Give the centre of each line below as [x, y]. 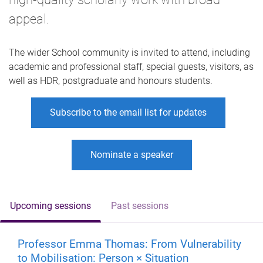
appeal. [29, 19]
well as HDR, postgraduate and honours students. [111, 80]
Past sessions [140, 205]
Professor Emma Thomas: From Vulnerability [129, 244]
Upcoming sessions [50, 205]
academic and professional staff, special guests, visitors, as [131, 66]
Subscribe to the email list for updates [128, 112]
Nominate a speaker [131, 154]
